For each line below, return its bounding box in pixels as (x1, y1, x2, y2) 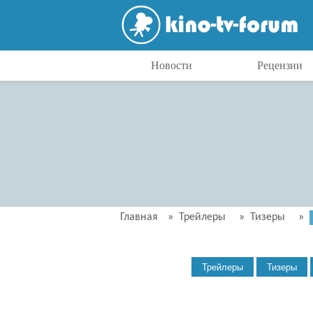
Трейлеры (179, 212, 226, 223)
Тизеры (250, 212, 285, 223)
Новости (151, 59, 192, 71)
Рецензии (256, 59, 303, 71)
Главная (120, 212, 158, 223)
